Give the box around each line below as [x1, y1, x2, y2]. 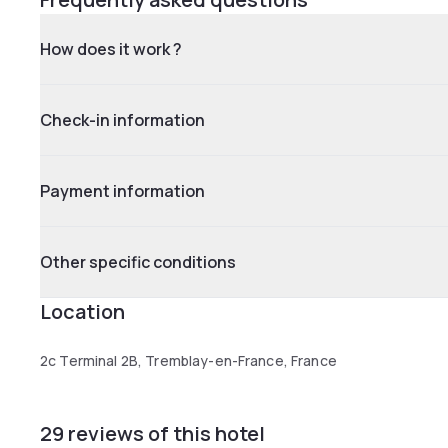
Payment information [40, 180, 205, 202]
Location [40, 298, 125, 325]
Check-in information [40, 109, 205, 131]
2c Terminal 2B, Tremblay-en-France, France [40, 351, 337, 370]
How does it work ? [40, 38, 182, 60]
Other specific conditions [40, 251, 236, 273]
